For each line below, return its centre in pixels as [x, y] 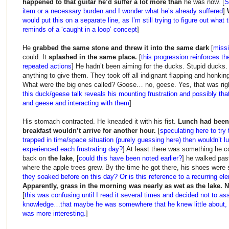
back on [35, 158]
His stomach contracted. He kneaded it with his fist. [100, 121]
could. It [36, 57]
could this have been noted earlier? [130, 158]
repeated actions [47, 66]
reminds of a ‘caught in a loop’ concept [80, 29]
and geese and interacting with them [76, 103]
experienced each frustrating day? [73, 149]
